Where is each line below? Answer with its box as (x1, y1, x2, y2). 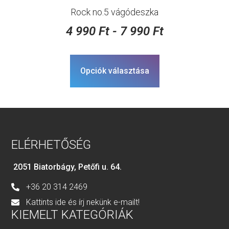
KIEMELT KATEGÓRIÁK (11, 207, 134, 222)
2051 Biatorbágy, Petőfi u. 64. (11, 162, 122, 172)
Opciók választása (80, 66, 149, 76)
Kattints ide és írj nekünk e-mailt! (26, 197, 140, 207)
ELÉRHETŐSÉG (11, 138, 91, 152)
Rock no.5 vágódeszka (71, 7, 158, 17)
